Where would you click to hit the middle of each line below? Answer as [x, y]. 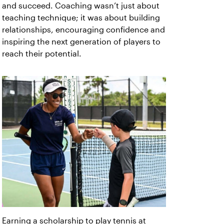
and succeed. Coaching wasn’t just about [81, 5]
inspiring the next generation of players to [81, 41]
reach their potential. [42, 53]
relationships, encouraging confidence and [83, 29]
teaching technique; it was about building [81, 17]
